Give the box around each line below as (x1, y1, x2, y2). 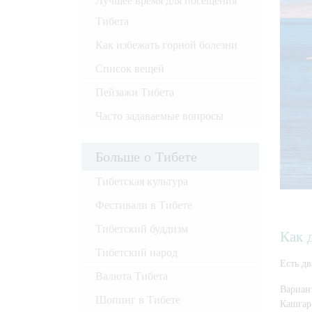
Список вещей (95, 61, 164, 75)
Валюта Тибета (95, 269, 168, 283)
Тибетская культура (95, 174, 188, 188)
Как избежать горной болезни (95, 38, 237, 52)
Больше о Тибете (95, 148, 197, 165)
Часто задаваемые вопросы (95, 109, 224, 123)
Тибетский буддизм (95, 221, 188, 235)
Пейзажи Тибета (95, 85, 174, 99)
